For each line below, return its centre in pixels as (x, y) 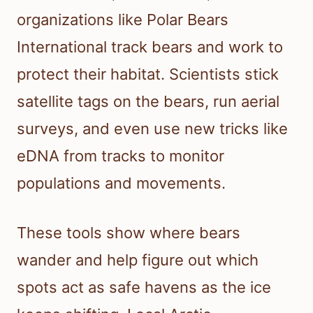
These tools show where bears (129, 233)
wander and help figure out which (138, 260)
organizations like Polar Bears (123, 20)
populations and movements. (121, 183)
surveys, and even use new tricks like (152, 129)
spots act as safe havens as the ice (144, 287)
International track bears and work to (150, 47)
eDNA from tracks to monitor (121, 156)
